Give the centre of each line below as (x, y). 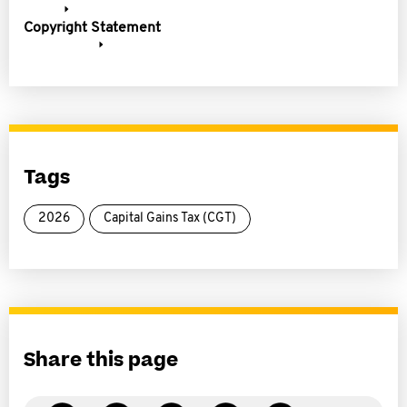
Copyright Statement (92, 28)
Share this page (101, 360)
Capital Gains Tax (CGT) (170, 218)
